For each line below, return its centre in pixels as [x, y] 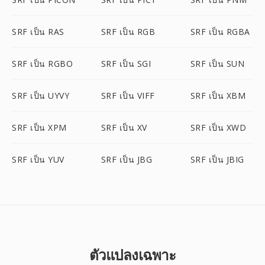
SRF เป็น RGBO [42, 64]
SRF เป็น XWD [218, 127]
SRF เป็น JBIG [217, 159]
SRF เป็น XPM [39, 127]
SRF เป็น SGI [126, 64]
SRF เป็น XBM [218, 96]
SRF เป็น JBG [127, 159]
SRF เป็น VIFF [128, 96]
